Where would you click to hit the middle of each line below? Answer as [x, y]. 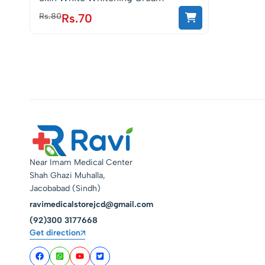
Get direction [55, 232]
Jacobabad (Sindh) [65, 188]
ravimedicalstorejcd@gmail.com [91, 204]
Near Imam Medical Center [81, 162]
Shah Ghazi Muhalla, [67, 175]
